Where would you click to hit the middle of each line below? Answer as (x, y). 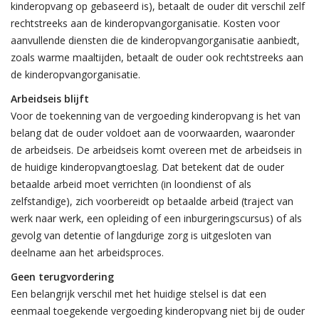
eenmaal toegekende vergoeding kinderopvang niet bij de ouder (158, 311)
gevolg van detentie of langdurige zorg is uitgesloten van (141, 235)
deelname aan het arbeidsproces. (87, 252)
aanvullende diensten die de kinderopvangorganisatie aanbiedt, (155, 40)
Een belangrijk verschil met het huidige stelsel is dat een (138, 294)
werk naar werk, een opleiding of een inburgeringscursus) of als (156, 218)
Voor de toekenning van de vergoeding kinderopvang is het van (156, 116)
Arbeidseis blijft (50, 99)
